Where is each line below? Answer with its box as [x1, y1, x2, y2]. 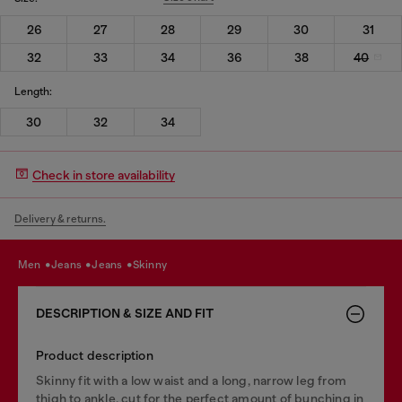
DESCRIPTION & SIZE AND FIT [36, 306, 214, 321]
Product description [36, 348, 153, 363]
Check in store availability [32, 167, 175, 182]
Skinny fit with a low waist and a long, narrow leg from [36, 373, 347, 388]
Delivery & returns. [14, 213, 106, 225]
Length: [14, 84, 52, 98]
